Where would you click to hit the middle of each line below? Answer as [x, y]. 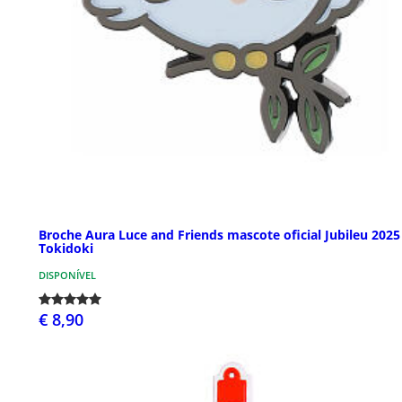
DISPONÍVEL [67, 275]
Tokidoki [66, 248]
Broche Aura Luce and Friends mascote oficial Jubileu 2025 [219, 234]
